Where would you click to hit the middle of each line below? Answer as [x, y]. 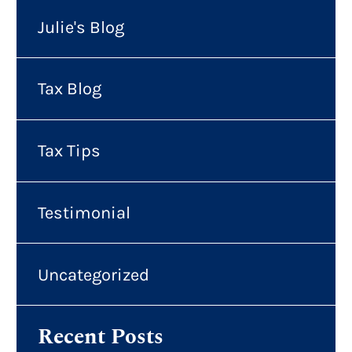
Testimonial [84, 212]
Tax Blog [69, 89]
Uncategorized [93, 274]
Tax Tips [69, 151]
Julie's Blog [81, 27]
